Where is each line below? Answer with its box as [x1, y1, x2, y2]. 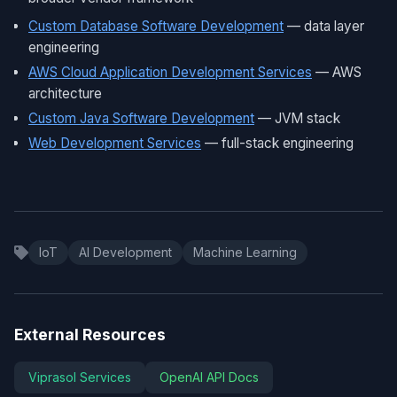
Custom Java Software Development [28, 110, 254, 128]
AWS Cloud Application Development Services [28, 64, 312, 82]
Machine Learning [193, 245, 297, 261]
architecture [28, 85, 102, 103]
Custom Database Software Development [28, 18, 284, 35]
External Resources [14, 325, 166, 345]
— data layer [284, 18, 364, 35]
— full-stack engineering [201, 135, 354, 152]
